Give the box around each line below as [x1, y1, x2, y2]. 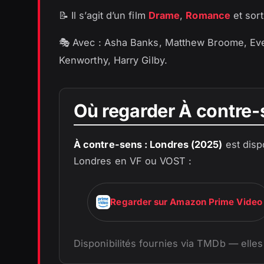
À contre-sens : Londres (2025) [74, 138, 223, 151]
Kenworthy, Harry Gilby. [59, 54, 167, 67]
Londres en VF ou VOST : [74, 155, 192, 167]
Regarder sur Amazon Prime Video [110, 196, 262, 208]
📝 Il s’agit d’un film [59, 9, 148, 22]
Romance [186, 9, 230, 22]
